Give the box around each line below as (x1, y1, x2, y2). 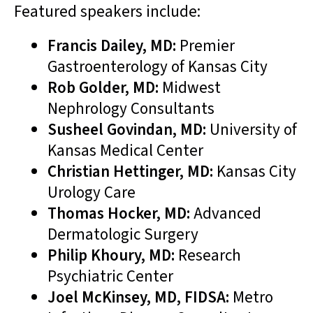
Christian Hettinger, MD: (48, 160, 217, 184)
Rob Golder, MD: (48, 76, 162, 100)
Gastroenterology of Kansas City (48, 55, 268, 79)
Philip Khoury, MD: (48, 244, 178, 268)
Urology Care (48, 181, 136, 205)
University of (210, 118, 297, 142)
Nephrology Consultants (48, 97, 214, 121)
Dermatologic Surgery (48, 223, 198, 247)
